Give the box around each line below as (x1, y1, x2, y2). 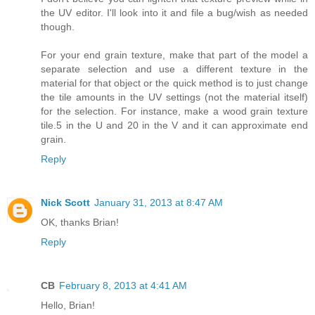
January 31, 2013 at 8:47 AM (94, 197, 223, 209)
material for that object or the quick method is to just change (41, 77, 308, 89)
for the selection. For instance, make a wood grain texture (41, 105, 308, 117)
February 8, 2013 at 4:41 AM (59, 280, 187, 292)
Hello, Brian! (41, 300, 95, 311)
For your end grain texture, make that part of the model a (41, 49, 308, 61)
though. (41, 21, 75, 33)
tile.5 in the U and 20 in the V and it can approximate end (41, 120, 308, 131)
